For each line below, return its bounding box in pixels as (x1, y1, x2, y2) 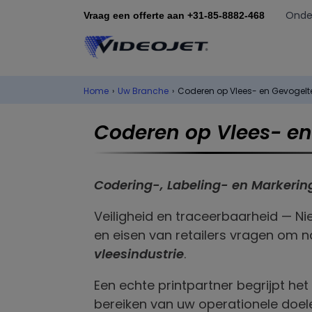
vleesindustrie (94, 245, 184, 263)
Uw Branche (118, 85, 169, 97)
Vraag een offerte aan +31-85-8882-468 (84, 9, 265, 21)
